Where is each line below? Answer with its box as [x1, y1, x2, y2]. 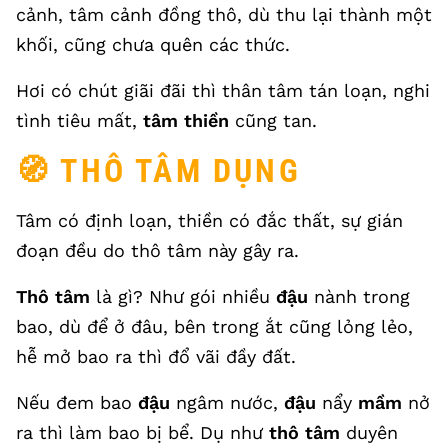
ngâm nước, [170, 392, 284, 413]
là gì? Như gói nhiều [90, 286, 276, 307]
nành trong [308, 286, 410, 307]
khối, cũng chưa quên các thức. [16, 34, 290, 55]
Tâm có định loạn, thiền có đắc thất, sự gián [16, 210, 403, 231]
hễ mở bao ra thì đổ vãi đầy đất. [16, 346, 296, 367]
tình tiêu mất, [16, 110, 143, 131]
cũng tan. [229, 110, 317, 131]
